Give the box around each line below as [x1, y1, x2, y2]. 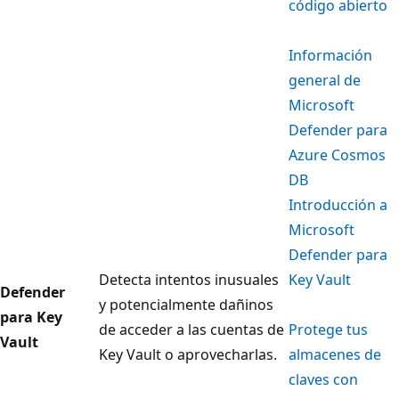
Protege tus [289, 320, 368, 340]
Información [289, 45, 372, 66]
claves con [289, 370, 358, 390]
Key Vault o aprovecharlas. [99, 345, 277, 365]
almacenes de [289, 345, 381, 365]
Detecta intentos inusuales [99, 270, 279, 290]
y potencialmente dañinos [99, 295, 273, 315]
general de [289, 70, 361, 91]
